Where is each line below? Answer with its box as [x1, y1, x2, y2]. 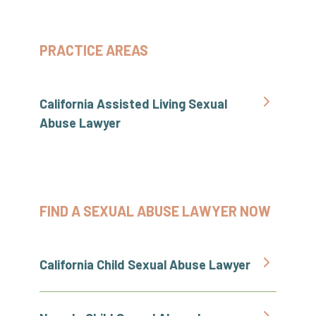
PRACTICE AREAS [39, 42, 148, 59]
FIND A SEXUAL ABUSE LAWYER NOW [39, 202, 271, 219]
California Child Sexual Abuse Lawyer [39, 257, 250, 272]
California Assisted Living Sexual [39, 96, 227, 111]
